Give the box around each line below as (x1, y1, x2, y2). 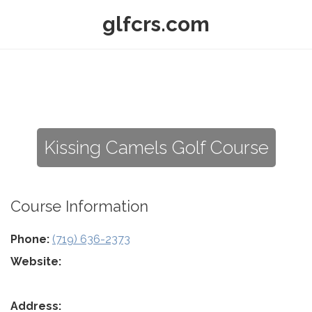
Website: (10, 255, 61, 268)
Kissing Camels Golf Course (43, 137, 269, 158)
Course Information (10, 197, 148, 215)
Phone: (10, 233, 49, 246)
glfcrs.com (102, 12, 210, 36)
